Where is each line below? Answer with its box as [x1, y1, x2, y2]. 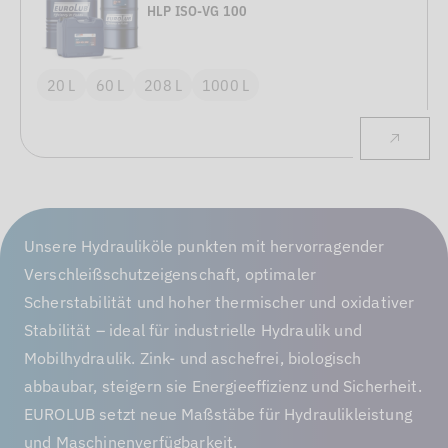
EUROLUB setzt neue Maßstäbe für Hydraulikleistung [24, 404, 412, 424]
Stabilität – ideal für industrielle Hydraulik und [24, 320, 362, 340]
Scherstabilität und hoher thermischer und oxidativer [24, 292, 415, 312]
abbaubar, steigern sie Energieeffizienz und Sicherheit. [24, 376, 422, 396]
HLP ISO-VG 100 [147, 2, 248, 20]
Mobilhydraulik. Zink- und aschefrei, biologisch [24, 348, 362, 368]
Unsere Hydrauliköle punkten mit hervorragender [24, 236, 385, 256]
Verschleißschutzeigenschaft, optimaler [24, 264, 317, 284]
